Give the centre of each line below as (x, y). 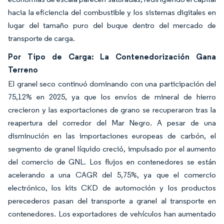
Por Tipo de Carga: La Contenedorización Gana (112, 57)
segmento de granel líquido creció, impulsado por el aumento (112, 149)
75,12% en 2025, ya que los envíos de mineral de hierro (112, 97)
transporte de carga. (41, 38)
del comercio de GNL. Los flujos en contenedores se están (112, 162)
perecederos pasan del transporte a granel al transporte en (112, 201)
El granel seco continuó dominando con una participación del (112, 84)
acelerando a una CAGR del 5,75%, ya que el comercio (112, 175)
